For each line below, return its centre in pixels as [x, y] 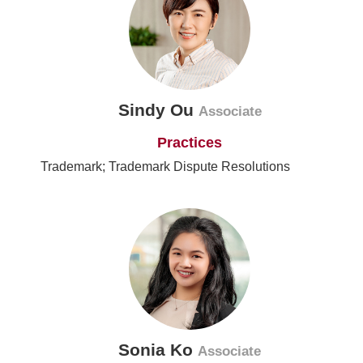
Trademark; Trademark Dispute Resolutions [165, 167]
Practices [190, 143]
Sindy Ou [158, 110]
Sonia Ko [158, 350]
